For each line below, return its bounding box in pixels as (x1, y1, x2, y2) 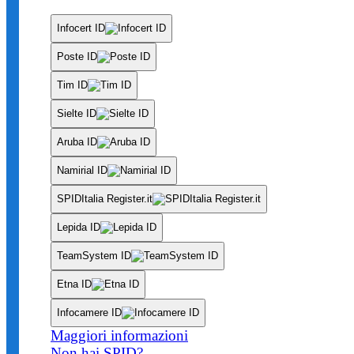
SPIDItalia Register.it (57, 192, 153, 205)
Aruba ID (57, 135, 97, 148)
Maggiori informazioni (51, 326, 188, 344)
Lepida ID (57, 220, 100, 233)
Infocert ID (57, 21, 105, 34)
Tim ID (57, 78, 88, 91)
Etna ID (57, 277, 92, 290)
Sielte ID (57, 107, 96, 119)
